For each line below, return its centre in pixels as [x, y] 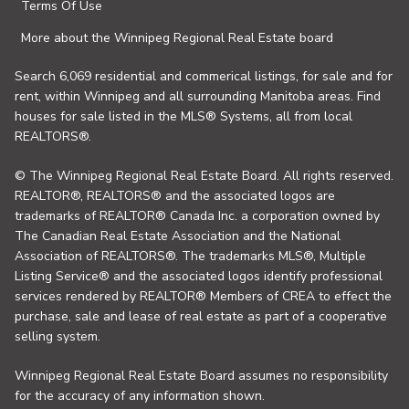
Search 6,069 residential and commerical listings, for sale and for [204, 76]
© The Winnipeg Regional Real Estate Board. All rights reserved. [204, 176]
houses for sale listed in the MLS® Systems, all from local [184, 116]
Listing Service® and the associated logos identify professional [199, 276]
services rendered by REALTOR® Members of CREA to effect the [203, 296]
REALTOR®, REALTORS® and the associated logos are [175, 196]
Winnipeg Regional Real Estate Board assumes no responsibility [201, 376]
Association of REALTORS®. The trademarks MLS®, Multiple [190, 256]
